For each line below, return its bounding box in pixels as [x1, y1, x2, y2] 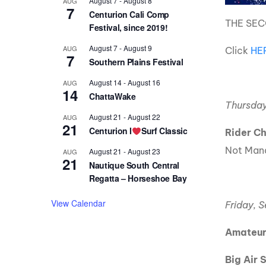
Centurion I [89, 125, 132, 137]
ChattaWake [89, 90, 136, 103]
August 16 [128, 77, 161, 88]
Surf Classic [141, 125, 188, 137]
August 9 [123, 43, 153, 53]
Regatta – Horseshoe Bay [89, 172, 187, 185]
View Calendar [51, 197, 106, 210]
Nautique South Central [89, 159, 179, 172]
